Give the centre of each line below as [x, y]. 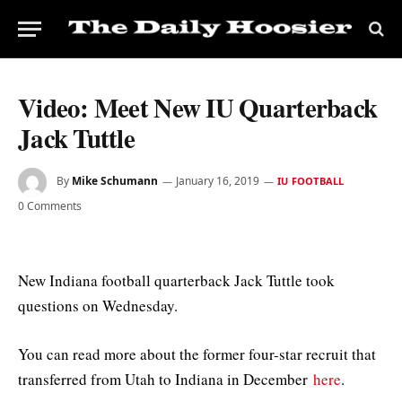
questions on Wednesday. [98, 306]
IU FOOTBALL [311, 181]
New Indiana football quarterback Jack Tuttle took [176, 280]
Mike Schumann [115, 181]
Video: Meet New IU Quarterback [198, 108]
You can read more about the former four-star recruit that [197, 354]
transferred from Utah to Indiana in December [166, 380]
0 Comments [50, 206]
